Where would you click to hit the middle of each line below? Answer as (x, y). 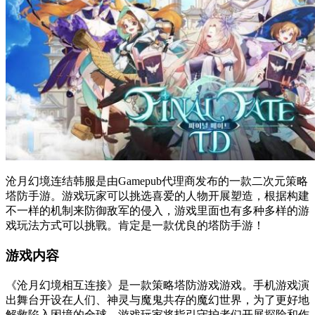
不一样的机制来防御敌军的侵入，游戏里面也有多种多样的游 (157, 211)
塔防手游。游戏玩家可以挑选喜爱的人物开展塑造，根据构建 (157, 196)
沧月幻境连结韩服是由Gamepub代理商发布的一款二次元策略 (157, 181)
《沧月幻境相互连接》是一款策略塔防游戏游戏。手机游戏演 (157, 285)
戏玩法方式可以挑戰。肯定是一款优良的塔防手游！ (135, 226)
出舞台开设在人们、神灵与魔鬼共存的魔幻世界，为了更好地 (157, 300)
